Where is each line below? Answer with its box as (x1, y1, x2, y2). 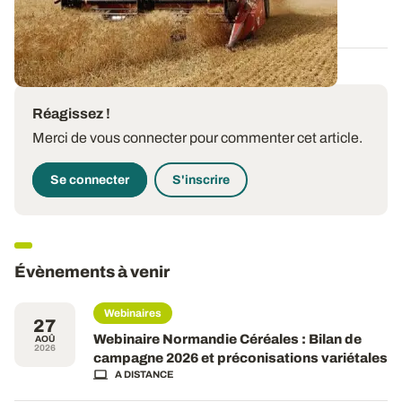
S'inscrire (172, 172, 230, 187)
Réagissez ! (32, 105, 110, 121)
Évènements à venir (14, 262, 170, 281)
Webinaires (104, 306, 162, 319)
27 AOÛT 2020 (14, 5, 88, 19)
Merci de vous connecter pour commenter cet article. (32, 129, 363, 145)
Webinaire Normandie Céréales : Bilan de (93, 331, 362, 346)
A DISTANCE (115, 368, 174, 380)
